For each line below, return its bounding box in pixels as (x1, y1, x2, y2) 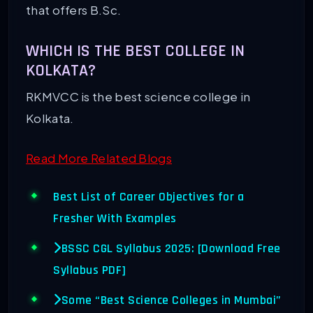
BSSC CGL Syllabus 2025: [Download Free (61, 241, 281, 257)
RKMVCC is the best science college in (26, 88, 251, 104)
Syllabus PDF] (53, 263, 126, 279)
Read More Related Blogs (26, 150, 172, 166)
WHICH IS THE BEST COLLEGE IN (26, 40, 245, 61)
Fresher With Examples (53, 211, 177, 227)
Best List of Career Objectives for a (53, 189, 244, 205)
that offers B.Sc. (26, 2, 122, 18)
